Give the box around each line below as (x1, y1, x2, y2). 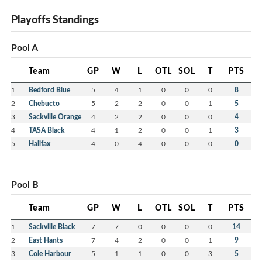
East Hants (29, 235, 63, 246)
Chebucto (29, 98, 60, 109)
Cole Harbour (29, 249, 71, 259)
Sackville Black (29, 222, 75, 232)
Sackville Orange (29, 112, 81, 122)
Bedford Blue (29, 85, 70, 95)
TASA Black (29, 125, 65, 136)
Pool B (11, 177, 39, 191)
